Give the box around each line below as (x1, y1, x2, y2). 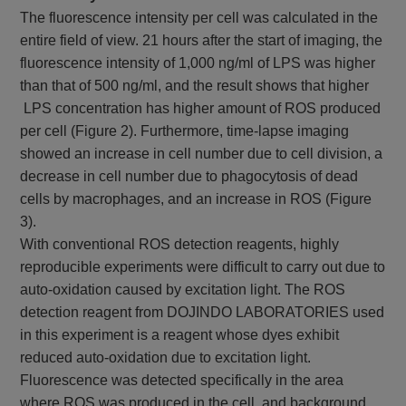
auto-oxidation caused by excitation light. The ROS (20, 282, 346, 298)
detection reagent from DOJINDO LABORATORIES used (20, 304, 385, 321)
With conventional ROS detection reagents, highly (20, 237, 340, 253)
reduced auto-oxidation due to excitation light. (20, 350, 312, 366)
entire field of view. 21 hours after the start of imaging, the (20, 33, 383, 49)
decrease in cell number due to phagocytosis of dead (20, 169, 359, 185)
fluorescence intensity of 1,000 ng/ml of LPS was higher (20, 55, 376, 72)
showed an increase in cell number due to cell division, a (20, 146, 383, 162)
